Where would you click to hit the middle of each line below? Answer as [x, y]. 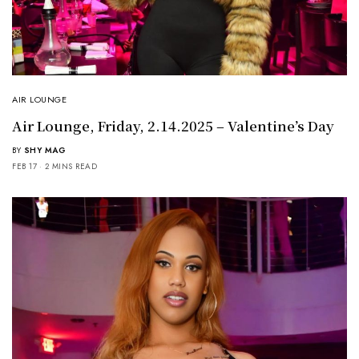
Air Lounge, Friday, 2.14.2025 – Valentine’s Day [173, 126]
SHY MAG [44, 151]
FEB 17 [24, 167]
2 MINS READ [71, 167]
